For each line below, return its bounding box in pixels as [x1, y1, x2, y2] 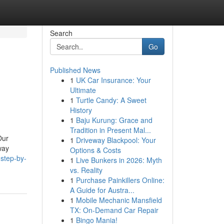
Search [49, 28, 72, 38]
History [69, 105, 92, 115]
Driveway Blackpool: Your [75, 135, 156, 145]
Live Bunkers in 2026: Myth [75, 155, 162, 165]
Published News [49, 65, 100, 75]
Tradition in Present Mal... [69, 125, 151, 135]
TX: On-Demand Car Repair [69, 205, 158, 215]
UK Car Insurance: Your [75, 75, 151, 85]
